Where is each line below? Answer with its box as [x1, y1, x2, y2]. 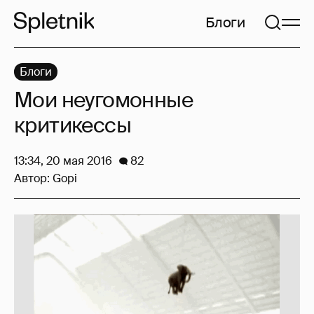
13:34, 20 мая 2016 [14, 153, 112, 168]
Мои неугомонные [14, 86, 193, 114]
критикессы [14, 111, 131, 139]
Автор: [14, 171, 53, 186]
